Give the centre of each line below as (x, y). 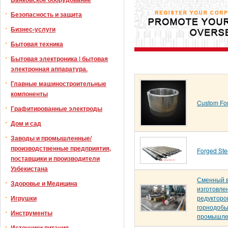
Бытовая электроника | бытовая (59, 59)
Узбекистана (29, 168)
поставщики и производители (55, 158)
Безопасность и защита (46, 14)
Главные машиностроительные (59, 83)
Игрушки (24, 198)
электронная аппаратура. (49, 69)
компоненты (29, 94)
